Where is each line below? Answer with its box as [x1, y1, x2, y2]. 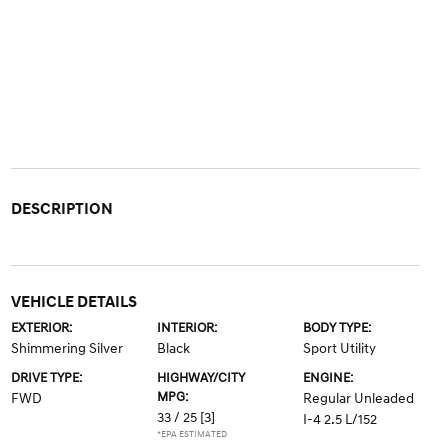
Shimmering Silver [10, 340, 123, 357]
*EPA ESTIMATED [156, 429, 227, 440]
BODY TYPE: [303, 320, 372, 336]
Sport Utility [303, 340, 377, 357]
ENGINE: [303, 370, 354, 386]
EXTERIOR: [10, 320, 72, 336]
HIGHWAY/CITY [156, 370, 245, 386]
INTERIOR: [156, 320, 217, 336]
